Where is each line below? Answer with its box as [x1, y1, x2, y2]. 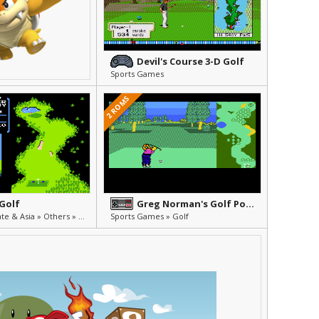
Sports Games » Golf [110, 211, 189, 221]
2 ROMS [104, 93, 132, 121]
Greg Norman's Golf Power [246, 197, 254, 210]
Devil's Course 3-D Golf [137, 55, 244, 68]
